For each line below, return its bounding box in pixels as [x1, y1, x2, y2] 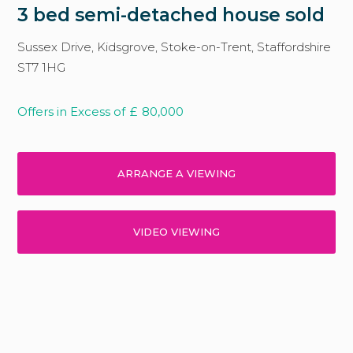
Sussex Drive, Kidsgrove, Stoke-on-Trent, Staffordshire [17, 39, 332, 54]
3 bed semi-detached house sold [17, 4, 325, 26]
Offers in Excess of [17, 104, 126, 119]
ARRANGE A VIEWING [117, 167, 236, 180]
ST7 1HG [17, 60, 66, 75]
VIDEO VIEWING [133, 225, 220, 238]
